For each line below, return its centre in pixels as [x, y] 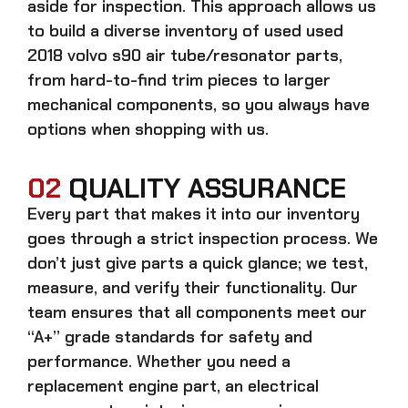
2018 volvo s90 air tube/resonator [159, 55]
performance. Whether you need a [159, 361]
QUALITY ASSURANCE [204, 188]
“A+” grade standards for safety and [170, 337]
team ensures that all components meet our [197, 312]
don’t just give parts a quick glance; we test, [198, 263]
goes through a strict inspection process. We [203, 238]
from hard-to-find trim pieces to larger [179, 80]
